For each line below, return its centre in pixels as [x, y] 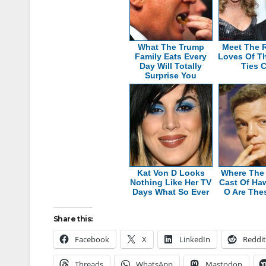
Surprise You [171, 75]
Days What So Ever [171, 191]
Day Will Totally [171, 66]
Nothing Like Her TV [171, 182]
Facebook [92, 239]
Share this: [73, 218]
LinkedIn [195, 239]
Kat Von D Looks [171, 172]
